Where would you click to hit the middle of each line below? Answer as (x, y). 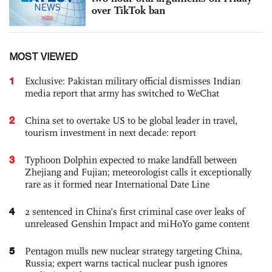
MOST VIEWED (43, 56)
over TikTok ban (128, 10)
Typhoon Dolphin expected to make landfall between (131, 160)
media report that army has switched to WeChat (122, 93)
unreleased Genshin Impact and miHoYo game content (137, 223)
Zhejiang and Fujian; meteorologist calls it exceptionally (138, 172)
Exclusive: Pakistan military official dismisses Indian (133, 81)
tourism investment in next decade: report (110, 132)
